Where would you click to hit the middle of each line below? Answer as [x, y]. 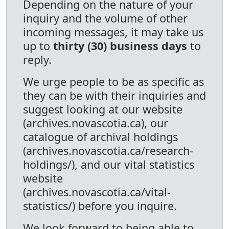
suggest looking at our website [103, 109]
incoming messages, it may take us [113, 32]
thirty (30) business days [120, 46]
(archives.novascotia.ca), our [96, 123]
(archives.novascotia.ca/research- [108, 151]
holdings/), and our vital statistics [109, 164]
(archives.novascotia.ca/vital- [97, 192]
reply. [37, 60]
